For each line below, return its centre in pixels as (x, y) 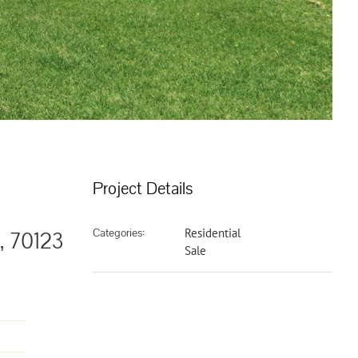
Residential (213, 233)
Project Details (143, 188)
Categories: (119, 233)
